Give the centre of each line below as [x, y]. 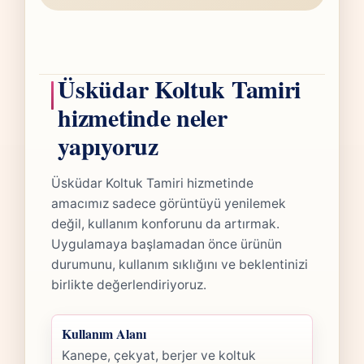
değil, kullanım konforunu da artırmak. [165, 223]
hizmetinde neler [143, 117]
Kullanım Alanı [104, 333]
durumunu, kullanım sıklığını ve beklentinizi [179, 264]
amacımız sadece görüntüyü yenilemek [168, 203]
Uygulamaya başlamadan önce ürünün [166, 244]
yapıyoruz [108, 145]
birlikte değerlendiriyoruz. [128, 284]
